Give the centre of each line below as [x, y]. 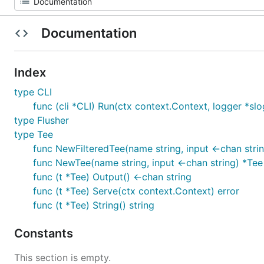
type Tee [34, 134]
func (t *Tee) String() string [94, 205]
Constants [45, 233]
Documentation [89, 33]
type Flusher [42, 120]
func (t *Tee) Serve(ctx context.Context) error [136, 191]
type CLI [33, 92]
